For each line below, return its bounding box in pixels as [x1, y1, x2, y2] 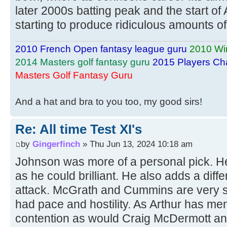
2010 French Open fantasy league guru [15, 43, 187, 54]
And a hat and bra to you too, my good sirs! [15, 96, 202, 107]
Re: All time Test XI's [15, 121, 142, 137]
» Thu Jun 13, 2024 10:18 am [80, 139, 193, 149]
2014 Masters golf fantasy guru [15, 56, 150, 67]
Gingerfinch [32, 139, 80, 149]
